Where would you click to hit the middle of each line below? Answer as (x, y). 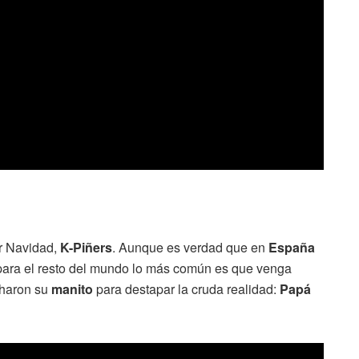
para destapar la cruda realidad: (185, 288)
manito (72, 288)
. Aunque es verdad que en (190, 247)
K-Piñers (86, 247)
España (292, 247)
